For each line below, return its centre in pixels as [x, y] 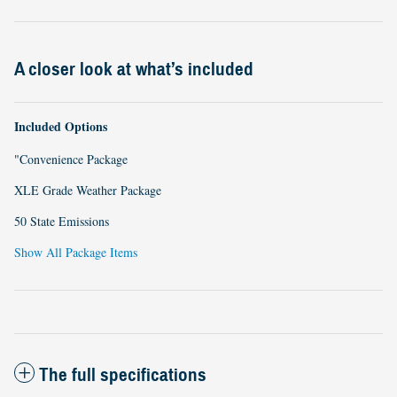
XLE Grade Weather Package [88, 190]
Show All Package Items [76, 252]
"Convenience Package [71, 159]
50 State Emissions [62, 221]
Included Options [61, 126]
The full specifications [123, 374]
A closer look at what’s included [134, 69]
